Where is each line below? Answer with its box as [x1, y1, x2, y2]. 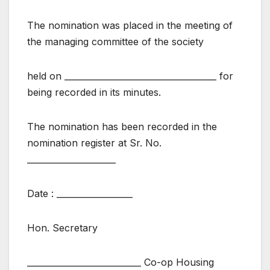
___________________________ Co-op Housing [27, 256, 214, 268]
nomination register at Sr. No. [27, 136, 162, 149]
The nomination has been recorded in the [27, 120, 217, 133]
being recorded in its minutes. [27, 86, 161, 98]
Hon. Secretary [27, 221, 98, 234]
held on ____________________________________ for [27, 69, 233, 82]
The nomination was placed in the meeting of [27, 19, 233, 31]
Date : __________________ [27, 187, 133, 199]
